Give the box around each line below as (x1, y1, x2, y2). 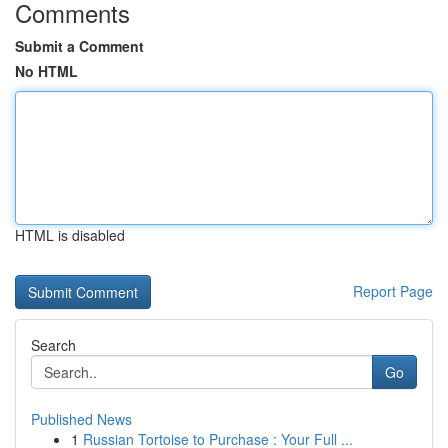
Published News (31, 409, 132, 429)
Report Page (353, 281, 433, 301)
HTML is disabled (15, 225, 125, 245)
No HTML (15, 61, 78, 81)
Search (31, 335, 76, 355)
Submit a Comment (15, 36, 144, 56)
